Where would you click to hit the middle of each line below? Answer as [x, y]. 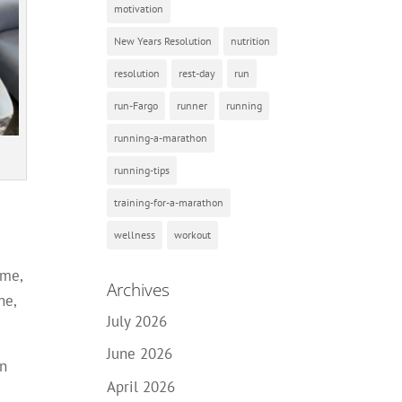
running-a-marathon [161, 137]
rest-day [197, 73]
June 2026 [140, 354]
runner [192, 105]
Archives [139, 289]
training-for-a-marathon [169, 202]
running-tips [142, 170]
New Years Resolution [163, 40]
